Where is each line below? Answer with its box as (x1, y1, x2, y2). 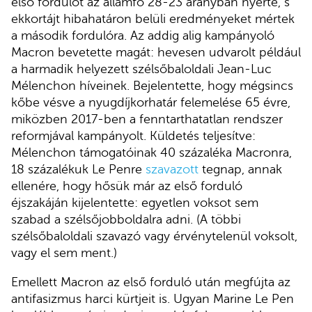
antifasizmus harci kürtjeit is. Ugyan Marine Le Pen (11, 291, 294, 306)
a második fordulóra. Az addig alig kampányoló (11, 29, 274, 43)
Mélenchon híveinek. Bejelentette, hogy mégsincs (11, 79, 293, 93)
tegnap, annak (198, 162, 282, 177)
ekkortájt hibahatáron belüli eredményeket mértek (11, 12, 295, 26)
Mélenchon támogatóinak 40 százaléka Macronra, (11, 146, 292, 160)
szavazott (146, 162, 198, 177)
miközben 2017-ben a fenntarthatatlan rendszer (11, 112, 283, 127)
